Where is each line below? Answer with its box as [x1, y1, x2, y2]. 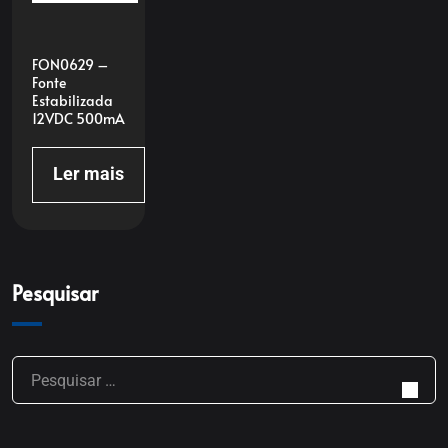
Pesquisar [12, 279, 98, 308]
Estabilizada [32, 90, 113, 111]
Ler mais [53, 163, 124, 185]
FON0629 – [32, 54, 109, 75]
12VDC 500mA [32, 108, 125, 129]
